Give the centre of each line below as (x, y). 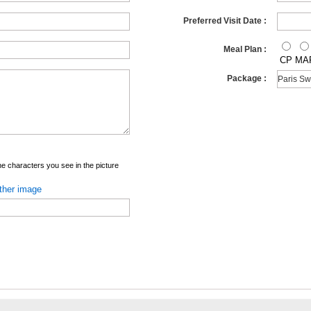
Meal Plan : (245, 49)
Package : (246, 78)
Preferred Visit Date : (225, 21)
